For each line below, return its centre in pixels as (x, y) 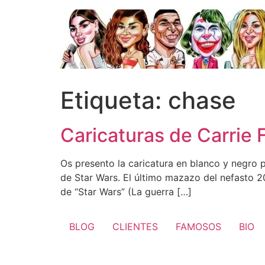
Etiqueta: (114, 100)
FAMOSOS (198, 227)
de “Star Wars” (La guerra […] (126, 192)
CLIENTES (135, 227)
